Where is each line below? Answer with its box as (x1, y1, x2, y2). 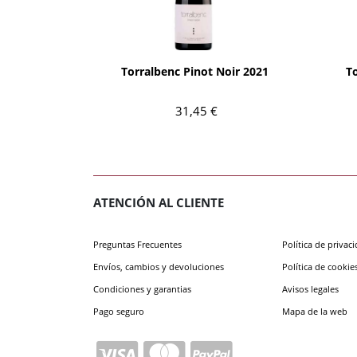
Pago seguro (93, 304, 144, 317)
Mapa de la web (282, 304, 347, 317)
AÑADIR (176, 32, 214, 45)
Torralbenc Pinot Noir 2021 (121, 63, 269, 79)
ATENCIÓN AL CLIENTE (93, 194, 224, 211)
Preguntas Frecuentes (93, 237, 182, 250)
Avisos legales (282, 282, 339, 295)
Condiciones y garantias (93, 282, 191, 295)
